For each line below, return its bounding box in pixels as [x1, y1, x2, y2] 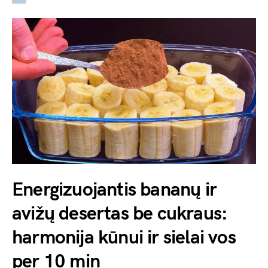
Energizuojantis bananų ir [12, 178, 217, 202]
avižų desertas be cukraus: [12, 202, 228, 226]
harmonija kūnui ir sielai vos [12, 226, 236, 250]
